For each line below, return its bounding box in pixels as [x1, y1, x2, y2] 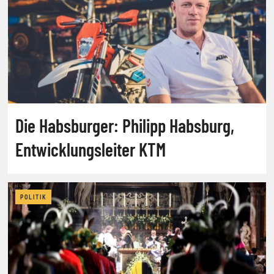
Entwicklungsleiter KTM [15, 138, 166, 160]
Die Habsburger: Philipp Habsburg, [15, 114, 234, 136]
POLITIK [20, 193, 46, 201]
